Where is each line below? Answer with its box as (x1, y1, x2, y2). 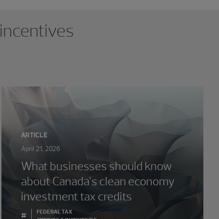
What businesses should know (21, 159, 172, 173)
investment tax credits (21, 189, 132, 203)
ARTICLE (21, 131, 47, 139)
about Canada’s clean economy (21, 174, 175, 188)
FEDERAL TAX (36, 208, 72, 215)
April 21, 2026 (21, 145, 60, 153)
